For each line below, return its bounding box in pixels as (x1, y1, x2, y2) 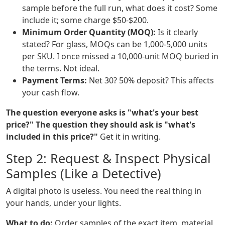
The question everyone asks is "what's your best (6, 107, 198, 119)
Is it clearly (156, 27, 198, 38)
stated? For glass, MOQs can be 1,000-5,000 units (22, 39, 207, 50)
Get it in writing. (98, 131, 161, 143)
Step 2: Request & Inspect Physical (6, 150, 211, 167)
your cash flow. (22, 87, 79, 98)
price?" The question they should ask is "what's (6, 119, 195, 131)
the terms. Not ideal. (22, 63, 99, 74)
